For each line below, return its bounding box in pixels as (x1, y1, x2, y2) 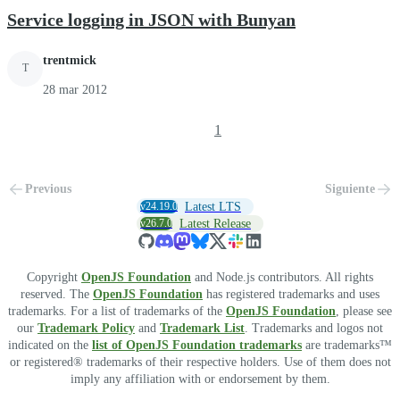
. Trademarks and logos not (245, 321, 383, 335)
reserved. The (21, 287, 93, 301)
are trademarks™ (302, 337, 392, 352)
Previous (25, 182, 71, 196)
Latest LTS (185, 199, 241, 213)
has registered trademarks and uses (203, 287, 379, 301)
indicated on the (8, 337, 92, 352)
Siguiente (325, 182, 375, 196)
